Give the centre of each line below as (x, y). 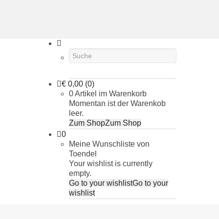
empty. (80, 173)
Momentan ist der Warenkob (117, 103)
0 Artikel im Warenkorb (108, 94)
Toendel (83, 154)
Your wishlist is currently (111, 164)
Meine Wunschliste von (109, 144)
